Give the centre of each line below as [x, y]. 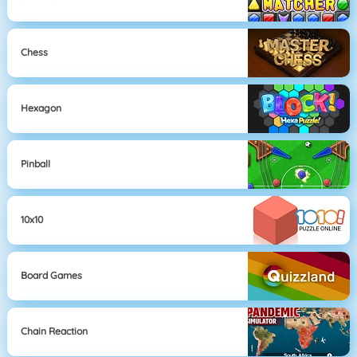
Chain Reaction [55, 331]
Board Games [52, 276]
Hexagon [41, 108]
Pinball [36, 164]
